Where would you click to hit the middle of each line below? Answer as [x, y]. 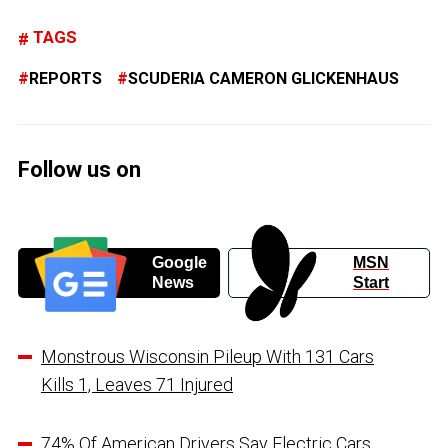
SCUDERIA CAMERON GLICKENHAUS [263, 78]
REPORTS [65, 78]
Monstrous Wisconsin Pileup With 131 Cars [207, 356]
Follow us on [79, 169]
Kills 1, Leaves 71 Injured [137, 384]
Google [179, 262]
